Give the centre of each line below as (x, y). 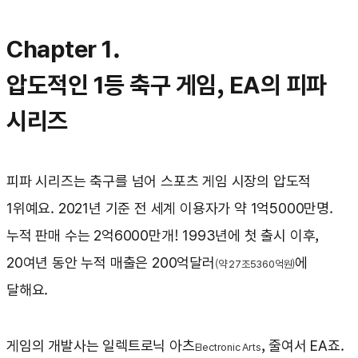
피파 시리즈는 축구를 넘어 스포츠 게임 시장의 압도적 (159, 181)
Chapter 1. (63, 49)
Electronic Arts (228, 348)
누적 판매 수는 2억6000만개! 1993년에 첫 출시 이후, (163, 236)
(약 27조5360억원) (255, 265)
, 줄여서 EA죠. (302, 346)
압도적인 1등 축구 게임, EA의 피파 (167, 85)
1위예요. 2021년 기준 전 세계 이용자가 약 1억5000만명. (170, 209)
